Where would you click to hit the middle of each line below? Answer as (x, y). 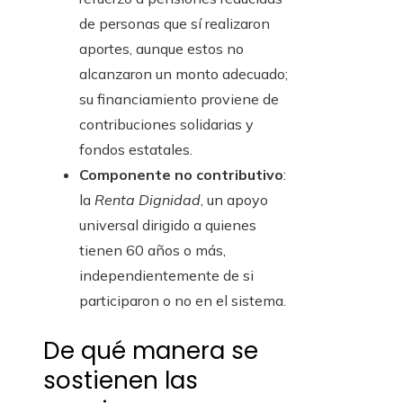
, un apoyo (234, 200)
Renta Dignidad (148, 200)
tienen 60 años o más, (152, 251)
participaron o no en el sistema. (183, 301)
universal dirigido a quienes (168, 225)
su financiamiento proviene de (179, 99)
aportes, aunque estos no (161, 49)
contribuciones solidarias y (166, 125)
